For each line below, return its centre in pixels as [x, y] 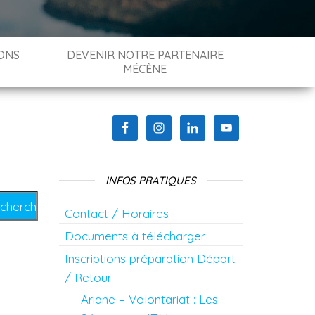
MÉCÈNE [145, 69]
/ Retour [88, 277]
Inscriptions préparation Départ [150, 258]
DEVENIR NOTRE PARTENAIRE [145, 55]
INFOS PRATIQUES [151, 180]
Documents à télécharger [135, 236]
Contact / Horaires [116, 213]
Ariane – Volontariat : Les [149, 299]
